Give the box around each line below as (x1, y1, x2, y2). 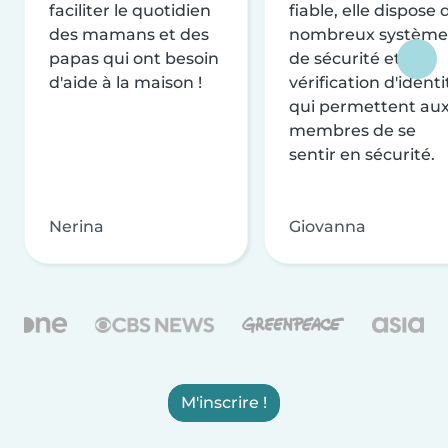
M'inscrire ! (181, 392, 267, 412)
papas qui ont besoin (49, 48, 219, 68)
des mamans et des (49, 24, 209, 44)
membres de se (289, 120, 416, 140)
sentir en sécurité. (289, 144, 435, 164)
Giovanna (289, 216, 366, 236)
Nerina (49, 216, 104, 236)
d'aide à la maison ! (49, 72, 202, 92)
